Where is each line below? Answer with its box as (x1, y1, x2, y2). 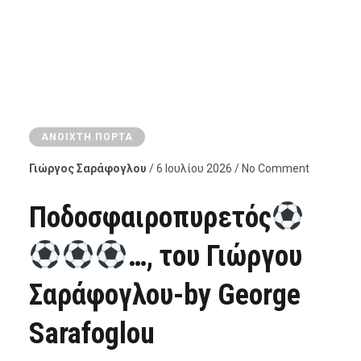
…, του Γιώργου (127, 239, 302, 274)
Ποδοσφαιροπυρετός (28, 201, 272, 235)
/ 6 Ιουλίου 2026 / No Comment (146, 162, 309, 176)
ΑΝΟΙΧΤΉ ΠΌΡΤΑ (40, 131, 133, 143)
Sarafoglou (28, 317, 155, 351)
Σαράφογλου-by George (28, 278, 301, 313)
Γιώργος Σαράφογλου (28, 162, 147, 176)
